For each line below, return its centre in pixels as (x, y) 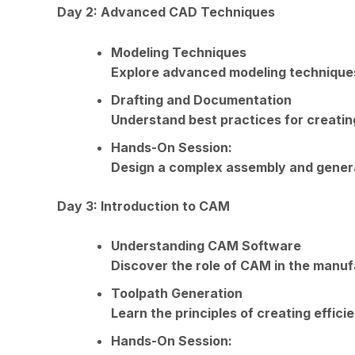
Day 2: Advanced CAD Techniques (166, 11)
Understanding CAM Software (206, 246)
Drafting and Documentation (201, 99)
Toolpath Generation (177, 294)
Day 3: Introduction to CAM (143, 206)
